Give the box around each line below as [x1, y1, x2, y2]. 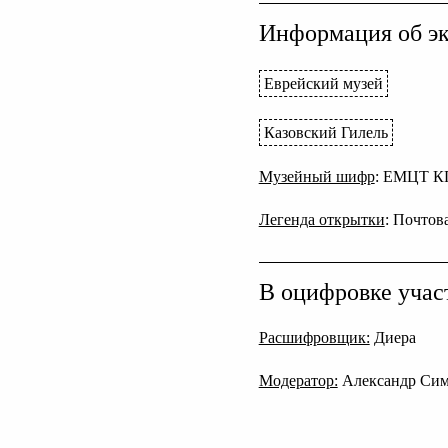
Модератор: [258, 372, 338, 390]
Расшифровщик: [258, 329, 370, 347]
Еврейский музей [263, 75, 383, 93]
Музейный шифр [258, 168, 375, 186]
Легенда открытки [258, 211, 385, 229]
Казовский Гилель [263, 124, 388, 142]
